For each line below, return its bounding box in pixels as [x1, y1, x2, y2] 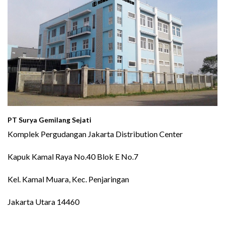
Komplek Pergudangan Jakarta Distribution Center [8, 129, 186, 139]
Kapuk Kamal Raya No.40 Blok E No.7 [8, 151, 138, 161]
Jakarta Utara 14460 [8, 196, 79, 206]
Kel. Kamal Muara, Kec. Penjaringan [8, 174, 129, 184]
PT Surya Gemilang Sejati [8, 115, 91, 124]
